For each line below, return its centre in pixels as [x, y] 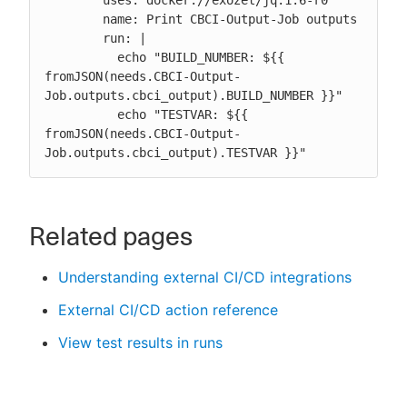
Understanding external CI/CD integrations [205, 277]
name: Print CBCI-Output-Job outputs [74, 19]
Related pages [111, 236]
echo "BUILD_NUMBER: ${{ [81, 57]
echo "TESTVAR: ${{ [81, 114]
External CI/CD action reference [168, 309]
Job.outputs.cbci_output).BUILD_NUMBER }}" [194, 95]
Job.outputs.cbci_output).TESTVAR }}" [175, 152]
